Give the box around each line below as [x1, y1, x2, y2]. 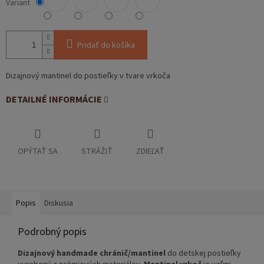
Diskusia [44, 197, 73, 210]
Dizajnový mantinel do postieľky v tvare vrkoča [6, 70, 170, 82]
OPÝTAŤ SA [18, 146, 58, 158]
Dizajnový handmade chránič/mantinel [18, 247, 166, 260]
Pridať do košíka [77, 39, 135, 52]
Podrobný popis [18, 225, 87, 240]
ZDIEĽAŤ [136, 146, 164, 158]
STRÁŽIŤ [81, 146, 113, 158]
